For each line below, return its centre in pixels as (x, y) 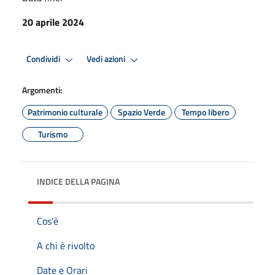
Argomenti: (42, 90)
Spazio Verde (141, 112)
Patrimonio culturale (65, 112)
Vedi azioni (107, 59)
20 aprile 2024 (53, 22)
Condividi (44, 59)
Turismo (53, 134)
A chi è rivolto (66, 245)
